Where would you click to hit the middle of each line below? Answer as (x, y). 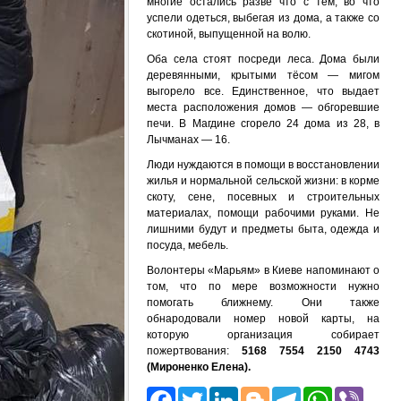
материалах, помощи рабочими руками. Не (263, 213)
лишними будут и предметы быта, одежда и (263, 229)
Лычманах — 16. (188, 140)
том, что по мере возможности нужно (263, 286)
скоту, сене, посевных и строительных (263, 197)
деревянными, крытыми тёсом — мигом (263, 75)
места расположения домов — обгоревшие (263, 107)
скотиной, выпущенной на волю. (229, 34)
